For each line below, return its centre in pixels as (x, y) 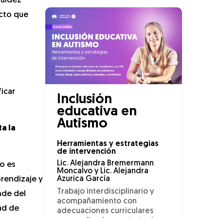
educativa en (97, 112)
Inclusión (84, 100)
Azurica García (83, 179)
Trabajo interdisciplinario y (105, 192)
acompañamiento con (97, 202)
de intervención (86, 152)
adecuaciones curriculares (105, 211)
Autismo (82, 124)
